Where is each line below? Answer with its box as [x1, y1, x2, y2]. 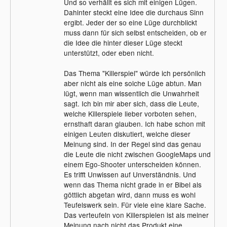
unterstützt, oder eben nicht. [63, 47, 154, 58]
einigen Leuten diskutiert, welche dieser [63, 128, 191, 139]
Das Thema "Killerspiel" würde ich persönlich [63, 67, 206, 78]
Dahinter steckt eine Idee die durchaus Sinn [63, 7, 204, 17]
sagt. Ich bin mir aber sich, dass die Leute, [63, 98, 199, 108]
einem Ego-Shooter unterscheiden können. [63, 159, 201, 169]
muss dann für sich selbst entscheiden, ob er [63, 27, 207, 37]
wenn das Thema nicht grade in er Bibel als [63, 179, 202, 190]
